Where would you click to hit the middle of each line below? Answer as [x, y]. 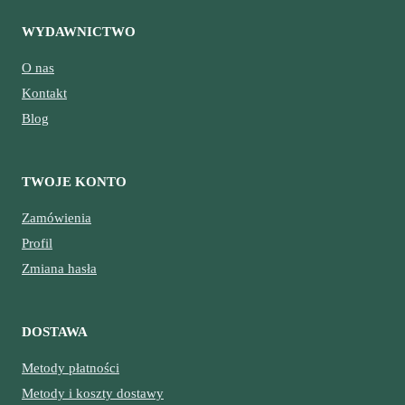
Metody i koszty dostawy [93, 393]
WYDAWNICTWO [79, 31]
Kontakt [44, 93]
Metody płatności [71, 367]
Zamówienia [57, 217]
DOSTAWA [55, 331]
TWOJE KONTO [74, 181]
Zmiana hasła [59, 268]
